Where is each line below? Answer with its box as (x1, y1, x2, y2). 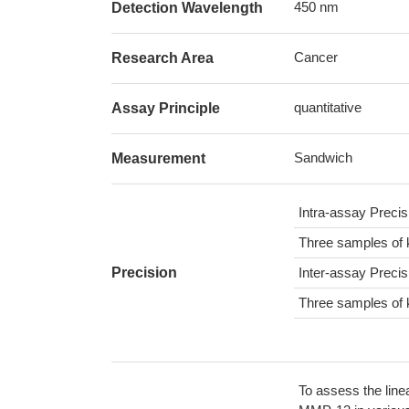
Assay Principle (111, 100, 220, 116)
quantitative (294, 100, 362, 115)
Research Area (111, 50, 214, 66)
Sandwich (294, 150, 352, 165)
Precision (111, 265, 177, 280)
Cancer (294, 49, 338, 65)
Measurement (111, 151, 205, 166)
